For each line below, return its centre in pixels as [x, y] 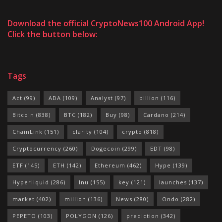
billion [149, 98]
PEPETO [24, 216]
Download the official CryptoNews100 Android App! [106, 23]
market [24, 199]
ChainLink [28, 131]
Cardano [156, 114]
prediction [143, 216]
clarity [82, 131]
